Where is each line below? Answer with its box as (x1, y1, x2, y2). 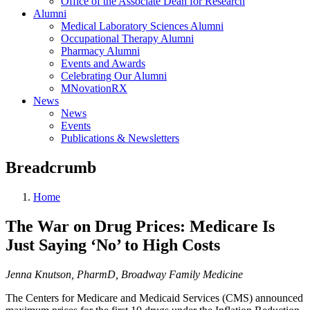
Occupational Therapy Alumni (61, 33, 194, 44)
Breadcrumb (6, 158, 96, 176)
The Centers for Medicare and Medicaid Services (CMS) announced (6, 291, 303, 304)
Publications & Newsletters (61, 132, 179, 144)
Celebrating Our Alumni (61, 70, 167, 82)
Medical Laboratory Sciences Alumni (61, 20, 224, 32)
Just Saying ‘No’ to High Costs (6, 235, 220, 254)
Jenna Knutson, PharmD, (6, 268, 118, 280)
